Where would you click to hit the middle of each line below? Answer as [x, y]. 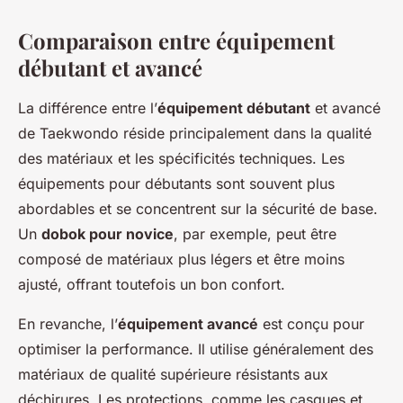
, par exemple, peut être [255, 234]
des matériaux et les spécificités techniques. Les [181, 159]
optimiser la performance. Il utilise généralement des [196, 349]
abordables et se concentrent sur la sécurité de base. [198, 209]
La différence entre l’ [88, 108]
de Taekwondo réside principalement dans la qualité [195, 134]
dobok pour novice [107, 234]
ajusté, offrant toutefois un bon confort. [152, 285]
